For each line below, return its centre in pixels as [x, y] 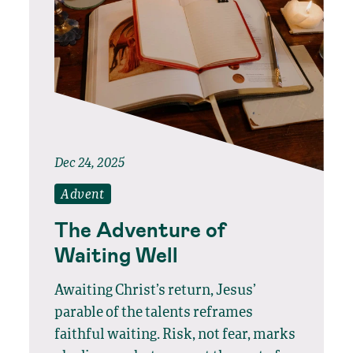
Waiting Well [117, 254]
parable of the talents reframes [154, 313]
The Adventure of [141, 229]
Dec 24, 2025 [90, 164]
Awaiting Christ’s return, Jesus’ [156, 291]
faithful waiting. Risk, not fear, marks [175, 335]
